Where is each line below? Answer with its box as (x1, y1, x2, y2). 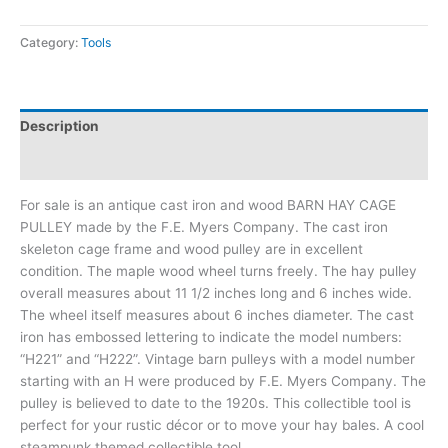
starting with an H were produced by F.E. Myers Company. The (20, 372, 426, 389)
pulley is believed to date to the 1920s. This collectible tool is (20, 394, 411, 411)
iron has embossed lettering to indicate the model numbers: (20, 328, 402, 345)
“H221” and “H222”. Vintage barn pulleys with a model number (20, 350, 415, 367)
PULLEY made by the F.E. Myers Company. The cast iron (20, 218, 388, 235)
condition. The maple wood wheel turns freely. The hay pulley (20, 262, 417, 279)
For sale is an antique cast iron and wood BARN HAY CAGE (20, 196, 396, 213)
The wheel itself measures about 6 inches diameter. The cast (20, 306, 414, 323)
